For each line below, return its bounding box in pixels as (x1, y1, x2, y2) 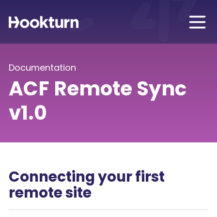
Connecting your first (9, 166, 165, 186)
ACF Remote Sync (9, 74, 186, 102)
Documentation (9, 62, 76, 74)
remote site (9, 182, 92, 202)
